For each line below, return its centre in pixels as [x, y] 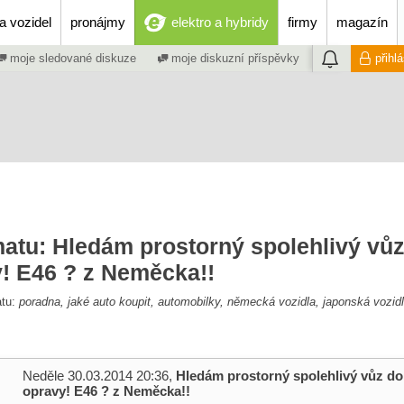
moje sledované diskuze [71, 59]
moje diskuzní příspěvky [234, 59]
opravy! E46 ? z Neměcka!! [106, 391]
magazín [362, 22]
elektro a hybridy [220, 22]
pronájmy [98, 22]
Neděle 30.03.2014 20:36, [99, 376]
